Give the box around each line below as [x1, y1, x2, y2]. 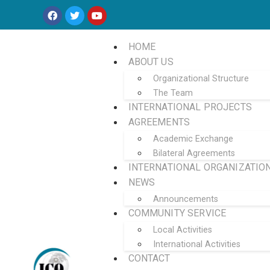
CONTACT [128, 253, 171, 264]
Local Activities [152, 225, 212, 235]
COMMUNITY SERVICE [128, 207, 227, 219]
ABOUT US [128, 56, 174, 67]
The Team [152, 88, 193, 98]
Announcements [152, 194, 218, 204]
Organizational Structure [152, 74, 249, 84]
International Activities [152, 239, 240, 250]
